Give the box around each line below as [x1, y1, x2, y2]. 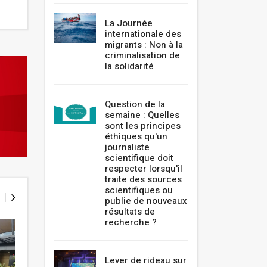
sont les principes [105, 119, 181, 133]
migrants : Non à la [105, 38, 183, 52]
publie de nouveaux [105, 194, 187, 208]
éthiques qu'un [105, 130, 167, 144]
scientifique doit [105, 151, 173, 165]
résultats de [105, 205, 155, 219]
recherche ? [105, 216, 157, 229]
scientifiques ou [105, 184, 173, 197]
